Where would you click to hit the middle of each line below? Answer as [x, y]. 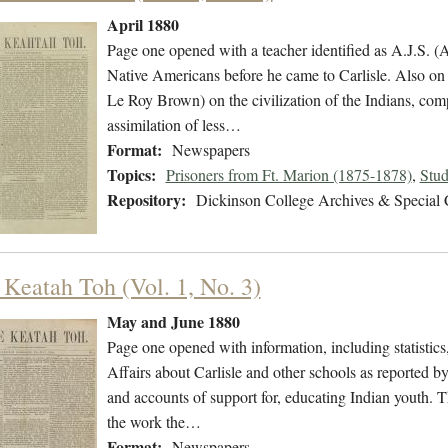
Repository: [146, 200]
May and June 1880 [173, 322]
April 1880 [142, 25]
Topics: [131, 175]
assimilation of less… [173, 125]
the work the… [153, 422]
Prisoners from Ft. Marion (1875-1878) [288, 175]
